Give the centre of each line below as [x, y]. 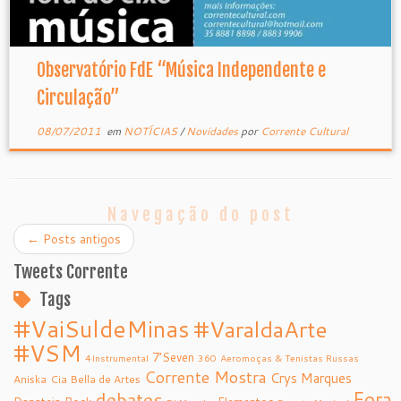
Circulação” [78, 98]
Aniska [30, 379]
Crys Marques [311, 378]
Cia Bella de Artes [95, 379]
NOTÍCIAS [151, 131]
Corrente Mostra [205, 377]
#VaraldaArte [260, 329]
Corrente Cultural [304, 131]
